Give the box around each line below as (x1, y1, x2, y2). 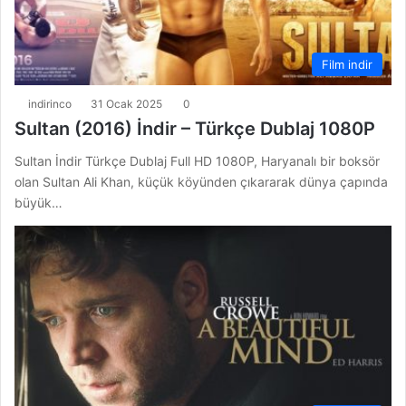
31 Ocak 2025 (91, 96, 162, 111)
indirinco (28, 96, 72, 111)
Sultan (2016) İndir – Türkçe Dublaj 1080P (14, 117, 375, 140)
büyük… (14, 194, 63, 210)
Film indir (322, 56, 372, 72)
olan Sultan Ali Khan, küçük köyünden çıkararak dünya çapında (14, 173, 388, 189)
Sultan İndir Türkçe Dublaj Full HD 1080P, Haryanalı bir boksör (14, 152, 380, 169)
